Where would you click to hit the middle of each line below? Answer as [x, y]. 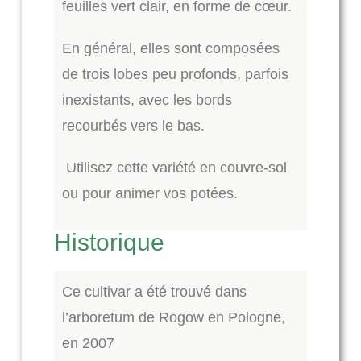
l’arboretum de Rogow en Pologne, [173, 318]
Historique [109, 243]
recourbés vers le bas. [133, 126]
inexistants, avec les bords [147, 100]
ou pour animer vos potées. [149, 194]
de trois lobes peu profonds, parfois [175, 75]
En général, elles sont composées [170, 49]
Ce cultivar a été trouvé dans [154, 292]
